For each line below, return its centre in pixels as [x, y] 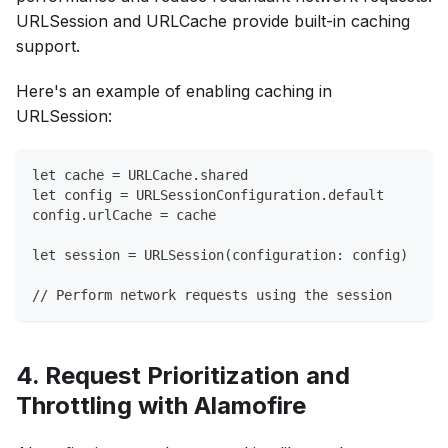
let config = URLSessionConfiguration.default [208, 194]
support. [48, 45]
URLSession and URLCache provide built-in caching [213, 20]
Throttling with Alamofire [161, 405]
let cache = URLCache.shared [140, 174]
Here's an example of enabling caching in [174, 90]
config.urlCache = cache [124, 214]
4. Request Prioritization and [183, 375]
